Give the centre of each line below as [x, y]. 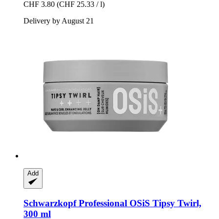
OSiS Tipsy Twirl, [164, 203]
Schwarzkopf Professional [75, 203]
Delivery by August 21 [59, 21]
